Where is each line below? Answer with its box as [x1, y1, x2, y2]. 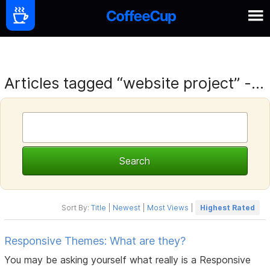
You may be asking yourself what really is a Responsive [4, 253, 251, 266]
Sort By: [61, 202, 91, 212]
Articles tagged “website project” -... [4, 73, 265, 92]
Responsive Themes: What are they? [4, 234, 186, 247]
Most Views [146, 202, 189, 212]
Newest [112, 202, 140, 212]
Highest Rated [199, 202, 255, 212]
